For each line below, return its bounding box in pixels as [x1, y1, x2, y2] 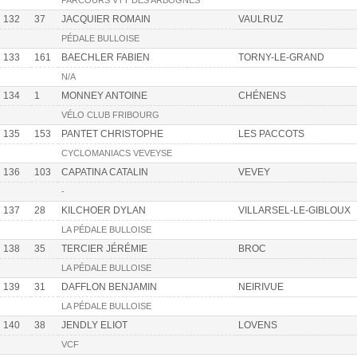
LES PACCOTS [238, 128, 304, 140]
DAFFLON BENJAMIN [61, 281, 157, 293]
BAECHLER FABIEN [61, 52, 150, 64]
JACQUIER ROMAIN [61, 14, 151, 25]
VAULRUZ [238, 14, 283, 25]
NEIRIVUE [238, 281, 284, 293]
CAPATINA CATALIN [61, 167, 148, 178]
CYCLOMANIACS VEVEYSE [61, 148, 172, 159]
